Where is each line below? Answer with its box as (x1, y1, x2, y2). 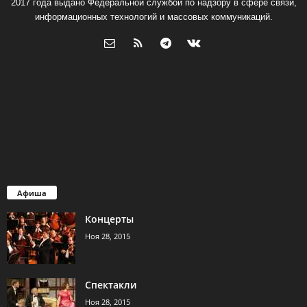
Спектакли (85, 278, 136, 291)
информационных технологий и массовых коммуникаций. (34, 11, 273, 22)
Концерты (85, 212, 134, 225)
